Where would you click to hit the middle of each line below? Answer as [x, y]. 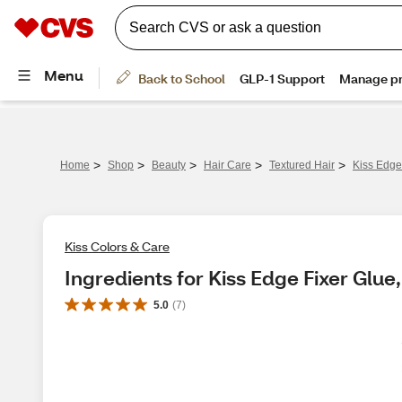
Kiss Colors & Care [117, 246]
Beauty [169, 165]
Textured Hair [302, 165]
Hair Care [227, 165]
